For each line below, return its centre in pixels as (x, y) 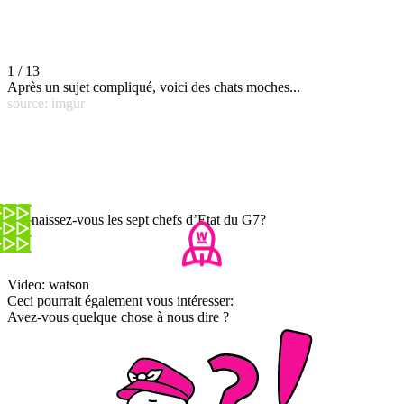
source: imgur (46, 104)
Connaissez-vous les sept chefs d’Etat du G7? (137, 220)
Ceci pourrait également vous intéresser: (120, 301)
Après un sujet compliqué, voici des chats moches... (154, 87)
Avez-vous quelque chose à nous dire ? (118, 317)
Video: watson (48, 285)
